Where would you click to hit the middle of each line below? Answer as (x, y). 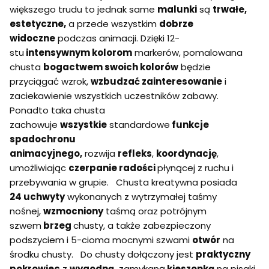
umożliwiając (39, 168)
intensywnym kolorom (78, 52)
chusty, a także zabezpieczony (142, 225)
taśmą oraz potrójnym (155, 211)
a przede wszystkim (113, 23)
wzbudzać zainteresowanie (156, 81)
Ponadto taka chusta (57, 110)
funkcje (189, 124)
